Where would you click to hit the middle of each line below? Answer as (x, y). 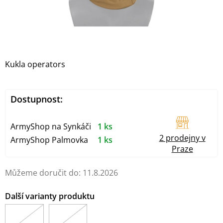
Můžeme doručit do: (43, 173)
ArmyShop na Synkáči (51, 126)
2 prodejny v (182, 138)
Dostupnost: (37, 99)
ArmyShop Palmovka (49, 140)
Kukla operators (35, 64)
